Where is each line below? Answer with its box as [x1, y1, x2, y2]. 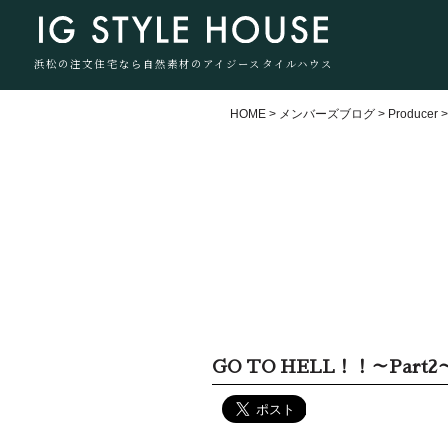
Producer [388, 107, 439, 121]
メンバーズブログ [279, 107, 376, 121]
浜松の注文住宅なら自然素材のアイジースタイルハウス [34, 55, 334, 71]
